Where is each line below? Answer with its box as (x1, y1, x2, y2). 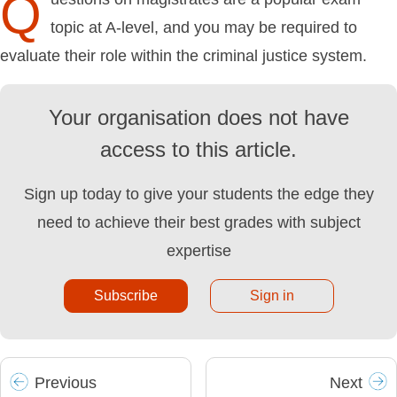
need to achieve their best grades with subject (36, 214, 361, 232)
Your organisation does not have (48, 105, 349, 130)
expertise (166, 242, 231, 261)
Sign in (249, 288, 294, 304)
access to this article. (100, 137, 297, 162)
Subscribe (93, 288, 158, 304)
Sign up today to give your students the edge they (23, 185, 374, 204)
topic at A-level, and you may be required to (51, 19, 357, 37)
